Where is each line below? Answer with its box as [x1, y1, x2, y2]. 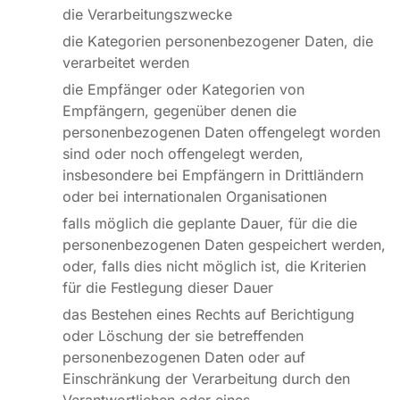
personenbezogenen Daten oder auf [62, 348, 305, 366]
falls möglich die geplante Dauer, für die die [62, 214, 357, 232]
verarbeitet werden [62, 54, 189, 71]
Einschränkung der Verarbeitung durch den [62, 370, 350, 387]
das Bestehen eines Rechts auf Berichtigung [62, 305, 354, 323]
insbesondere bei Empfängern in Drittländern [62, 166, 363, 184]
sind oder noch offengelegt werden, [62, 145, 304, 162]
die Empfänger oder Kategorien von [62, 80, 304, 98]
